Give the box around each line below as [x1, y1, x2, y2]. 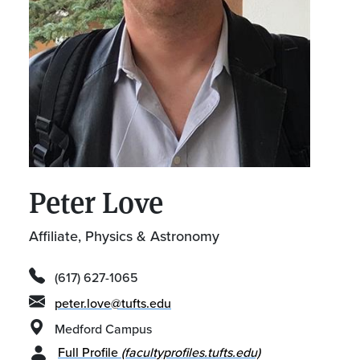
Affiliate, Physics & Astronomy [29, 225, 219, 247]
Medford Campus [55, 319, 152, 338]
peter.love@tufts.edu [55, 293, 171, 313]
